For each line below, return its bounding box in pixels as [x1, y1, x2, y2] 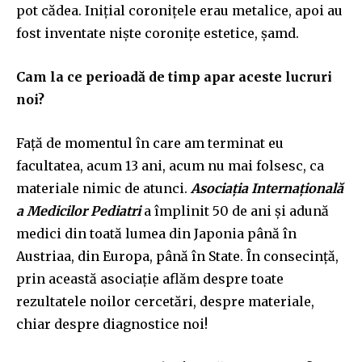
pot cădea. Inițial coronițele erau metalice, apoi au [16, 2, 343, 19]
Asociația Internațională [191, 179, 343, 196]
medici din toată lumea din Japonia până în [16, 225, 297, 242]
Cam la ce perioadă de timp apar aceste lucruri [16, 68, 332, 85]
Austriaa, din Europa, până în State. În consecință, [16, 247, 339, 264]
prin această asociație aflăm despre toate [16, 270, 284, 287]
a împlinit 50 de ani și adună [144, 202, 329, 219]
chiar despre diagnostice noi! [16, 315, 208, 332]
